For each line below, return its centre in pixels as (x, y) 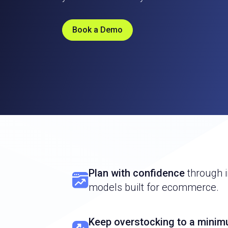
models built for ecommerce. (154, 187)
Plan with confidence (137, 173)
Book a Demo (97, 30)
